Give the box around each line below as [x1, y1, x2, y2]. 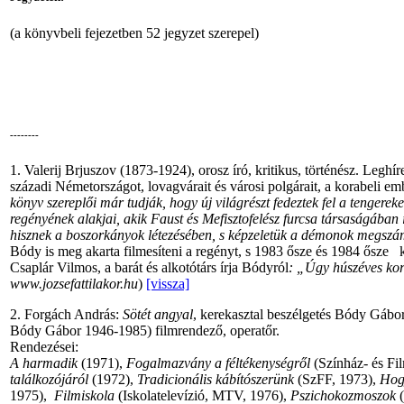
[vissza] [146, 276, 189, 292]
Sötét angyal [123, 307, 193, 323]
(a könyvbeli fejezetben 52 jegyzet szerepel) [10, 24, 259, 41]
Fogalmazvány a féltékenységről [126, 355, 310, 372]
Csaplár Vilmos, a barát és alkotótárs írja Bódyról [10, 260, 289, 276]
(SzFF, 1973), [294, 372, 380, 388]
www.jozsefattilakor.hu [10, 276, 138, 292]
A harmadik [10, 355, 78, 372]
